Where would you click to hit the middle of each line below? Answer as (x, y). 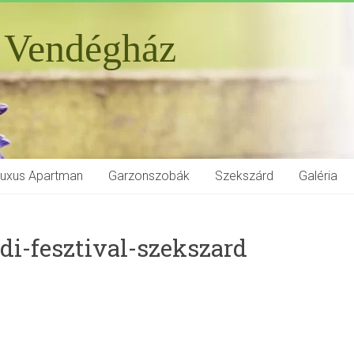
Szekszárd (244, 176)
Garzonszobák (149, 176)
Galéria (318, 176)
